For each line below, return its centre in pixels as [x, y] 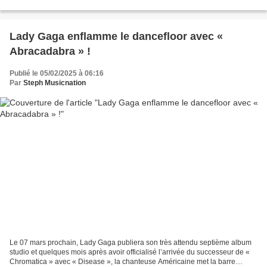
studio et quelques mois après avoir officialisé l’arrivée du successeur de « [130, 252]
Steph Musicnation [55, 83]
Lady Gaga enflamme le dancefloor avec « [116, 37]
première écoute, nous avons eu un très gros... [84, 6]
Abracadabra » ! [50, 52]
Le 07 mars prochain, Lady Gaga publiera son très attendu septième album [131, 242]
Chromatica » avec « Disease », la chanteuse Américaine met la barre [122, 261]
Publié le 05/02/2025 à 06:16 [57, 74]
